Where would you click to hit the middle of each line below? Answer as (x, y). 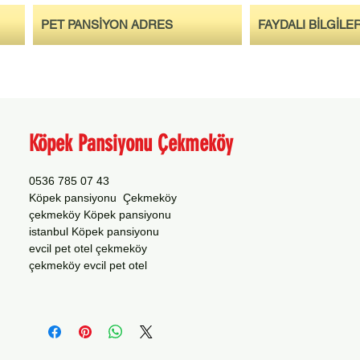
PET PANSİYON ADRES (107, 25)
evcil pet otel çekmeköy (88, 248)
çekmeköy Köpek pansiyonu (102, 215)
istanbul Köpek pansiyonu (96, 231)
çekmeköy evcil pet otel (88, 265)
